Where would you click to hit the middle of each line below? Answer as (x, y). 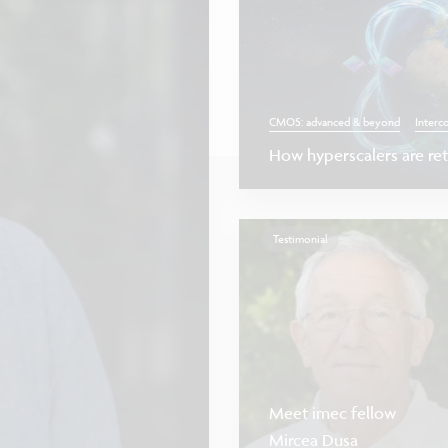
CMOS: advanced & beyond (334, 121)
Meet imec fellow (332, 412)
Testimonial (300, 239)
